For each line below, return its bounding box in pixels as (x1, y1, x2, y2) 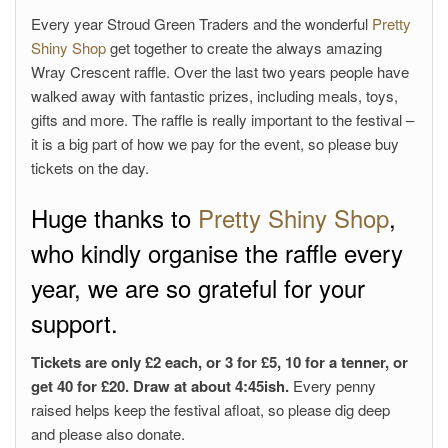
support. (31, 304, 118, 340)
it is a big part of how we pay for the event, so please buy (31, 132, 399, 154)
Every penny (289, 374, 376, 396)
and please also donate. (31, 422, 185, 444)
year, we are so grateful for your (31, 269, 365, 305)
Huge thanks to (31, 199, 198, 235)
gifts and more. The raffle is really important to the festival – (31, 108, 414, 130)
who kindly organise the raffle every (31, 234, 403, 270)
